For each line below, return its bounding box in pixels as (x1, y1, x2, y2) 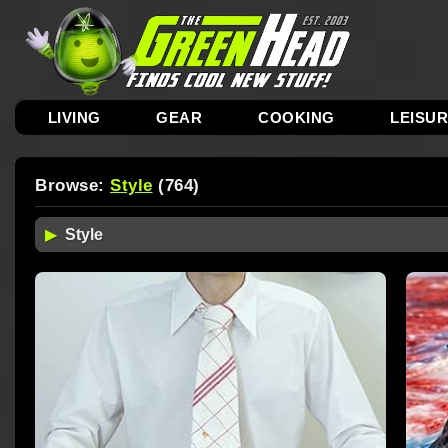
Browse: (35, 176, 110, 195)
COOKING (258, 109, 335, 126)
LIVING (47, 109, 101, 126)
